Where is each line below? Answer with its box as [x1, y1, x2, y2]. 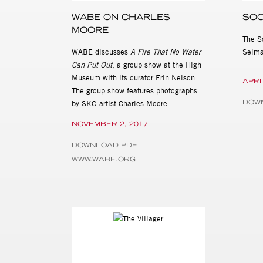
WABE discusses [72, 46, 130, 56]
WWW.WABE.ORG [72, 154, 136, 163]
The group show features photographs [72, 85, 197, 95]
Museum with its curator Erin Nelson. [72, 72, 197, 82]
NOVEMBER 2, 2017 [72, 119, 148, 128]
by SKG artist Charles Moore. [72, 98, 172, 108]
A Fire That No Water [130, 46, 201, 56]
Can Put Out [72, 59, 112, 69]
